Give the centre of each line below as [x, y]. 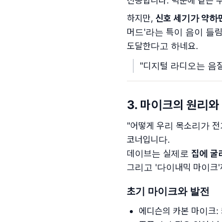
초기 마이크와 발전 [168, 191]
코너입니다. [148, 139]
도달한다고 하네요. [163, 46]
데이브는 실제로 [159, 153]
